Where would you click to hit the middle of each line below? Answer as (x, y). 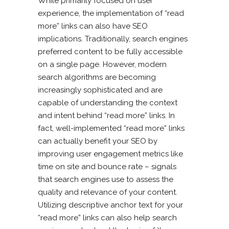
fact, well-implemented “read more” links (111, 128)
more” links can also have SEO (93, 26)
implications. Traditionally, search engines (113, 39)
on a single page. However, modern (102, 64)
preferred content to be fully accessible (110, 51)
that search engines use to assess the (106, 179)
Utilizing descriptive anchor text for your (110, 205)
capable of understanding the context (108, 102)
